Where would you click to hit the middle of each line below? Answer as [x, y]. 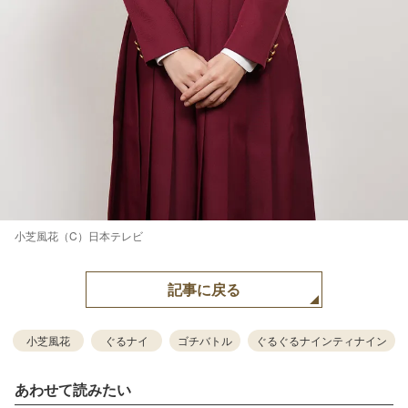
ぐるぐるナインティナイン [321, 340]
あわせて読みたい [73, 389]
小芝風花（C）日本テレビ [79, 235]
